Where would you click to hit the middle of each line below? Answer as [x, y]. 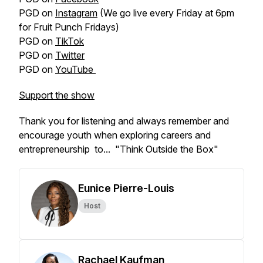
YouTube [75, 69]
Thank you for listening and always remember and [124, 121]
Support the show [57, 95]
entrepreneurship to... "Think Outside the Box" [120, 149]
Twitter [70, 55]
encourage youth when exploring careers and [115, 135]
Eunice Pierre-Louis [126, 188]
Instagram [76, 13]
